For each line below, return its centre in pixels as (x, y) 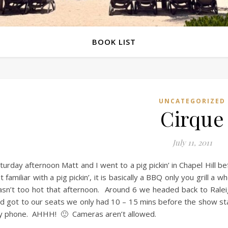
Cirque (192, 118)
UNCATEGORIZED (192, 101)
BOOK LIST (114, 42)
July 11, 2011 (192, 142)
